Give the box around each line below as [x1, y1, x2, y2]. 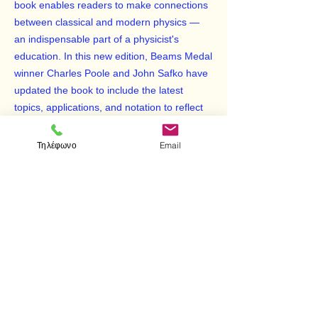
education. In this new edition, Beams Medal [14, 51, 212, 62]
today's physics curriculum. [14, 119, 135, 130]
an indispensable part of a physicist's [14, 34, 179, 45]
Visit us [14, 300, 54, 313]
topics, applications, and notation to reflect [14, 102, 203, 113]
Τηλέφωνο [37, 139, 77, 150]
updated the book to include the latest [14, 85, 183, 96]
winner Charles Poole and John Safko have [14, 68, 208, 79]
